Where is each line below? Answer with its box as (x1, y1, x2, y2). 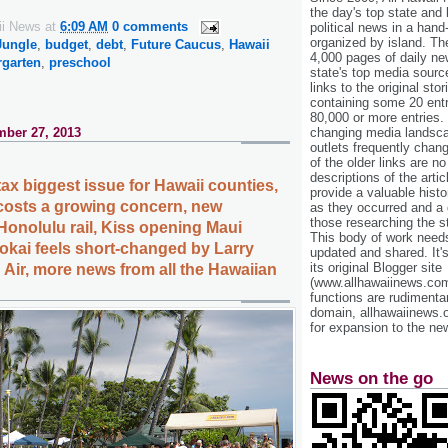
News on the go (310, 368, 433, 388)
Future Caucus (131, 36, 221, 52)
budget (45, 36, 88, 52)
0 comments (112, 18, 188, 34)
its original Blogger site (310, 260, 442, 276)
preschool (49, 54, 111, 70)
